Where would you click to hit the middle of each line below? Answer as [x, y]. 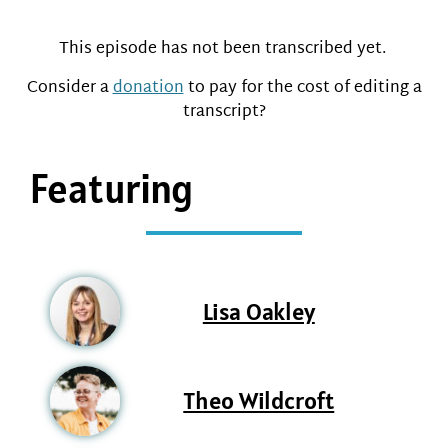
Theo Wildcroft [259, 401]
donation [148, 88]
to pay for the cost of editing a [302, 88]
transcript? [224, 112]
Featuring [111, 188]
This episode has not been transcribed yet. [224, 50]
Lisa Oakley [258, 311]
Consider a [69, 88]
